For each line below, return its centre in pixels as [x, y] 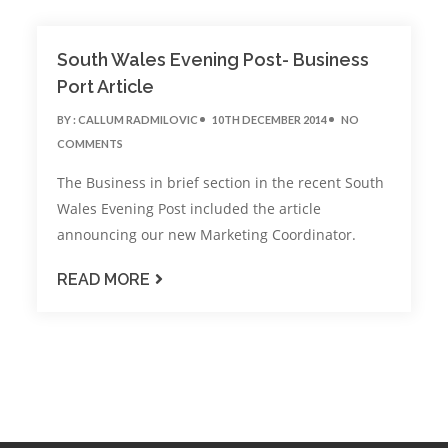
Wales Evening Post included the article [189, 209]
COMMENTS [90, 144]
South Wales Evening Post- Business [213, 59]
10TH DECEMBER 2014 [270, 120]
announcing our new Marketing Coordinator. [207, 235]
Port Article [106, 86]
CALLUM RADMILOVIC [138, 120]
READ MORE [104, 280]
